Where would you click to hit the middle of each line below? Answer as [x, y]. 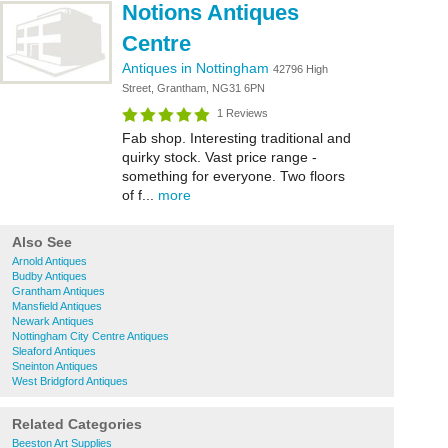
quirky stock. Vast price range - [219, 157]
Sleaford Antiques [54, 351]
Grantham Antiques [58, 291]
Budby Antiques [49, 276]
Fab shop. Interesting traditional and [236, 138]
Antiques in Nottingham [197, 68]
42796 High [300, 69]
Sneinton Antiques [55, 366]
